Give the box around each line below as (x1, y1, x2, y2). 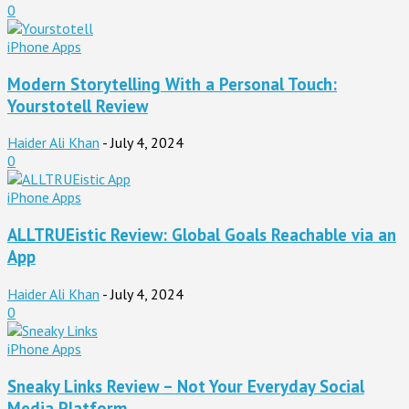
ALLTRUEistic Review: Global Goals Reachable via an (7, 224, 396, 246)
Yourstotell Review (7, 94, 148, 117)
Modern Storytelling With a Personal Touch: (7, 72, 337, 95)
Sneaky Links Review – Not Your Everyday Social (7, 374, 364, 397)
